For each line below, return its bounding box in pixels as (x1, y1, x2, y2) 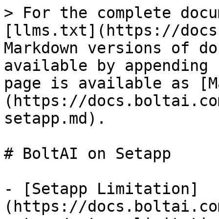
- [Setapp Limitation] (4, 180, 199, 197)
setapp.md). (4, 109, 106, 127)
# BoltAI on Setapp (4, 145, 171, 162)
